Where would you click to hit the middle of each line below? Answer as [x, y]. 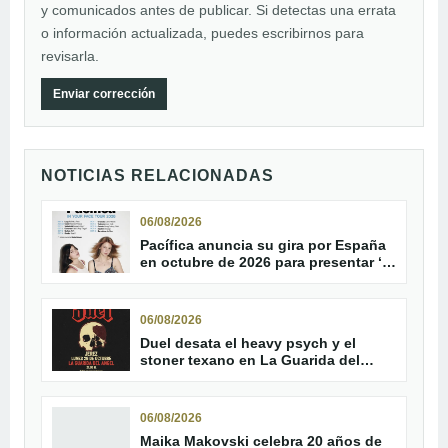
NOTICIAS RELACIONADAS [158, 176]
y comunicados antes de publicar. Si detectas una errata [218, 10]
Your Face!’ [178, 279]
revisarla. [70, 56]
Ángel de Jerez [190, 377]
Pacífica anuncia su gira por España [263, 245]
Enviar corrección [104, 94]
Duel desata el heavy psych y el [248, 343]
